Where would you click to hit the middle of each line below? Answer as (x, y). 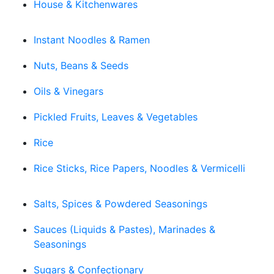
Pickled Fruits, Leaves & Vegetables (116, 117)
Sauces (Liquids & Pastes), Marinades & (124, 230)
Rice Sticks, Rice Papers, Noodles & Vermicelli (139, 168)
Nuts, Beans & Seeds (81, 66)
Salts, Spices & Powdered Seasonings (120, 204)
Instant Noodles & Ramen (92, 40)
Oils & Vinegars (68, 91)
